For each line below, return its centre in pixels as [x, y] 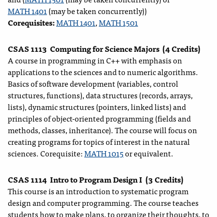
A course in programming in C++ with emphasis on [95, 60]
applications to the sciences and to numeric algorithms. [103, 72]
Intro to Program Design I [96, 179]
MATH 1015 [104, 153]
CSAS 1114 [27, 179]
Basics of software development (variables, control [93, 84]
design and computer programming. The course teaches [103, 203]
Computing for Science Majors [105, 49]
